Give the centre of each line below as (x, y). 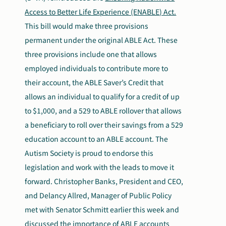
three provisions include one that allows (91, 54)
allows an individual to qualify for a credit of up (102, 97)
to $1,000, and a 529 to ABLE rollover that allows (103, 111)
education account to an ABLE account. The (97, 139)
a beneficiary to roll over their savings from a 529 (104, 125)
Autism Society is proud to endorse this (89, 153)
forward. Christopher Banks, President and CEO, (104, 181)
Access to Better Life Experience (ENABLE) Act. (101, 12)
